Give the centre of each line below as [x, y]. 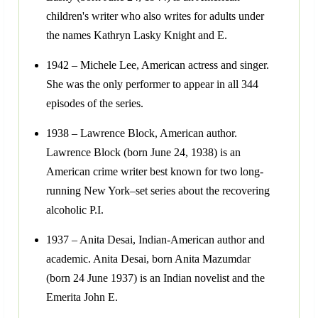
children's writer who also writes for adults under [155, 16]
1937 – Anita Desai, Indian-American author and [155, 240]
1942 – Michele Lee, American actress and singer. [158, 65]
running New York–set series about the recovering [158, 191]
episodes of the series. [95, 104]
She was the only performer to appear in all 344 [152, 84]
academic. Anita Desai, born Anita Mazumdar [148, 259]
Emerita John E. [82, 297]
